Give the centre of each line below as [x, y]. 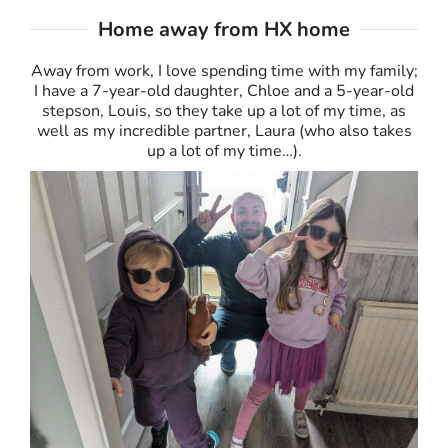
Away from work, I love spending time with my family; [224, 71]
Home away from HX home [224, 30]
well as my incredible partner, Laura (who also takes [224, 131]
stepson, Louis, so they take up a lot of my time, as [224, 111]
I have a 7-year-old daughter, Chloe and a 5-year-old [224, 91]
